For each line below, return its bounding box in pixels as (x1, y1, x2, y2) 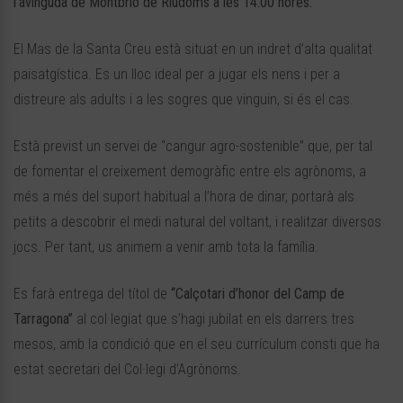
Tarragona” (13, 310, 73, 328)
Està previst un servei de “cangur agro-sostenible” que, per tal (13, 138, 372, 156)
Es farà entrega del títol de (13, 285, 171, 303)
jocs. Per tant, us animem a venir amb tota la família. (13, 238, 318, 256)
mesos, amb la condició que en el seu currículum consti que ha (13, 336, 380, 354)
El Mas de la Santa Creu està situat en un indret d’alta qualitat (13, 40, 372, 58)
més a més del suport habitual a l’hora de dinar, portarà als (13, 188, 354, 206)
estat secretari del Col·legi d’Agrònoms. (13, 361, 241, 379)
